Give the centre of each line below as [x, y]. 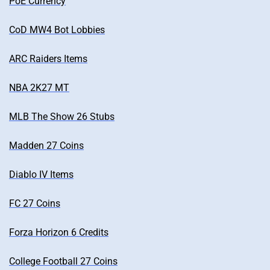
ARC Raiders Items [48, 58]
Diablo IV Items [41, 174]
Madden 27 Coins [46, 145]
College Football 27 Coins [63, 261]
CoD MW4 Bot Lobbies [57, 30]
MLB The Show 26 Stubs [62, 116]
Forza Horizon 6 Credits [59, 232]
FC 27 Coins [35, 203]
